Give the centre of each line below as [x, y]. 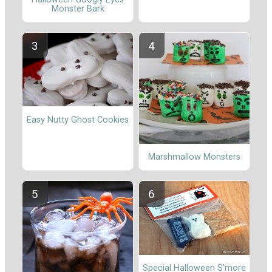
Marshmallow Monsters [194, 157]
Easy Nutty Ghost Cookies [78, 120]
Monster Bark [78, 8]
